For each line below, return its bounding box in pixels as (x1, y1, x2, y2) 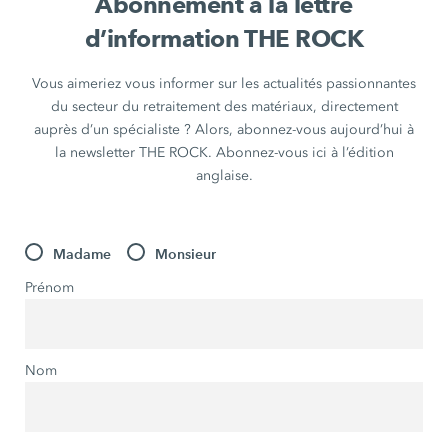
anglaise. (195, 167, 253, 184)
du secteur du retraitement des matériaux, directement (50, 98, 398, 115)
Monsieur (155, 245, 217, 263)
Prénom (25, 279, 75, 296)
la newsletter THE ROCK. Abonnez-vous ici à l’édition (54, 144, 394, 161)
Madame (53, 245, 112, 263)
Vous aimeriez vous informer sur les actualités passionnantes (32, 75, 416, 92)
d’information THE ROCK (84, 24, 364, 53)
